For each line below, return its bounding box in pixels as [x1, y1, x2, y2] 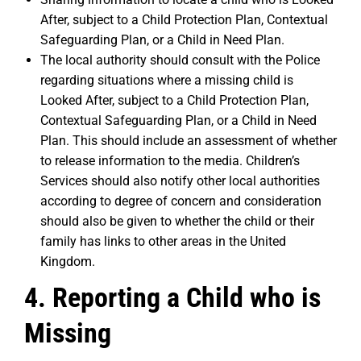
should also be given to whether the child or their [40, 214, 314, 229]
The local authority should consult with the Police [40, 52, 320, 68]
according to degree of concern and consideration [40, 193, 322, 209]
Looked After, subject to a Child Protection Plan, [40, 93, 309, 108]
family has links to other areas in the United [40, 234, 286, 249]
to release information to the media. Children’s [40, 153, 300, 168]
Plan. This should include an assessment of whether [40, 133, 337, 148]
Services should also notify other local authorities [40, 173, 320, 189]
